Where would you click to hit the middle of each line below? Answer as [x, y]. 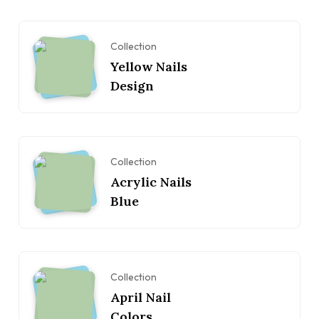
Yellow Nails [149, 66]
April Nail [141, 297]
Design [132, 85]
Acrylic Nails [151, 182]
